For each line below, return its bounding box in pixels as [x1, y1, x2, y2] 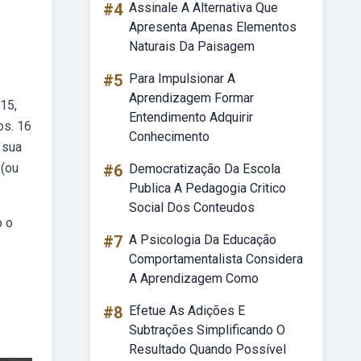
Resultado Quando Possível [129, 342, 286, 357]
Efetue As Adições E [129, 303, 245, 318]
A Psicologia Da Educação [129, 232, 276, 247]
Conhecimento [129, 129, 210, 144]
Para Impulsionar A [129, 71, 235, 86]
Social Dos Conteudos [129, 200, 255, 215]
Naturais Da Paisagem [129, 39, 255, 54]
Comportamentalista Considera [129, 251, 303, 267]
